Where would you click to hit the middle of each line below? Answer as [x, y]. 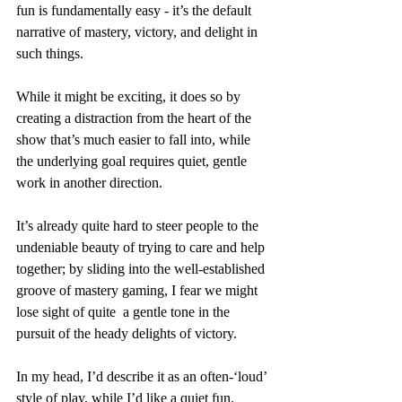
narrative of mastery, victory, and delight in [139, 32]
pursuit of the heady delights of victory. [127, 333]
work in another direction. [89, 183]
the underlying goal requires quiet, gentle [133, 161]
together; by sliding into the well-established [142, 269]
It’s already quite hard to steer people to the [139, 226]
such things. [50, 53]
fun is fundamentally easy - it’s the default [135, 10]
